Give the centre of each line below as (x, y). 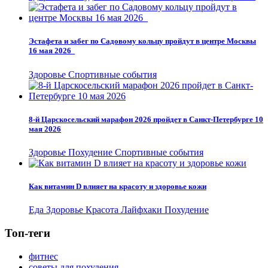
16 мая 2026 (52, 51)
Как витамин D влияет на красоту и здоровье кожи (118, 187)
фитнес (43, 256)
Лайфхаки (143, 210)
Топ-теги (28, 233)
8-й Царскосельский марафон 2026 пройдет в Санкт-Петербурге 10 (146, 119)
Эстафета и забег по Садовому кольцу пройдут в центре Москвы (142, 41)
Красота (103, 210)
